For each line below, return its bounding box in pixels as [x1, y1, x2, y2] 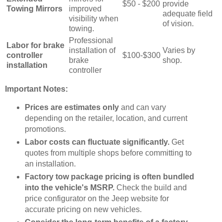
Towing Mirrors [6, 4, 62, 13]
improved [69, 4, 102, 13]
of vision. [163, 19, 194, 28]
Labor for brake [6, 41, 64, 50]
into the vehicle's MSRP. [24, 183, 114, 192]
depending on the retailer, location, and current [24, 114, 187, 123]
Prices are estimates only [24, 103, 119, 112]
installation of [69, 46, 115, 55]
